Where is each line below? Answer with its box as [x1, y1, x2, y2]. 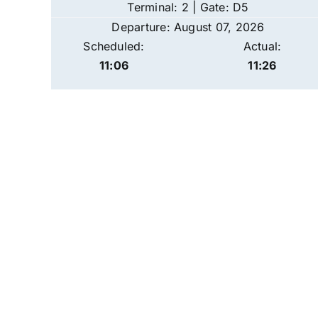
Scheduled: [83, 39, 145, 53]
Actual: [243, 39, 282, 53]
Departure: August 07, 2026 [111, 20, 265, 34]
